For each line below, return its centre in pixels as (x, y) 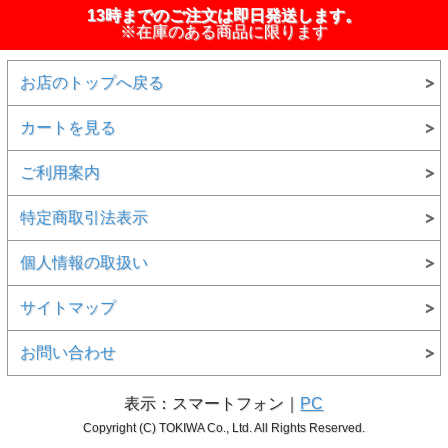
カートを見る (67, 127)
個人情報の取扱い (83, 262)
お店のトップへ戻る (91, 82)
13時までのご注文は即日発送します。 (224, 15)
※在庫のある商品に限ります (224, 31)
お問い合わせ (67, 352)
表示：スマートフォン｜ (212, 403)
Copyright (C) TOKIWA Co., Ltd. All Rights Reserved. (223, 427)
